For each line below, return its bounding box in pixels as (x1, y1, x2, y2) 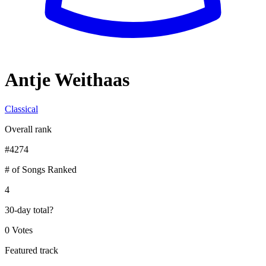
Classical (5, 103, 38, 114)
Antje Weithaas (5, 69, 129, 91)
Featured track (5, 245, 58, 255)
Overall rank (5, 123, 52, 134)
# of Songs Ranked (5, 164, 77, 175)
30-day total (5, 204, 49, 215)
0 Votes (5, 224, 33, 235)
